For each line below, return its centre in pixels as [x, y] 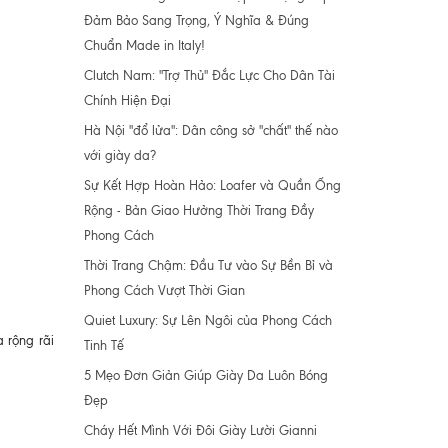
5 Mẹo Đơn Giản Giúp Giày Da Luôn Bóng [205, 375]
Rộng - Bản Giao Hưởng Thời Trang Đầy [198, 210]
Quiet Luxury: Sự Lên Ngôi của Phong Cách [207, 320]
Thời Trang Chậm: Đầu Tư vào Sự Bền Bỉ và [208, 265]
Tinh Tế [103, 345]
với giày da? [119, 155]
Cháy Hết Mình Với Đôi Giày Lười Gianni [200, 430]
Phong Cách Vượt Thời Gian [164, 290]
